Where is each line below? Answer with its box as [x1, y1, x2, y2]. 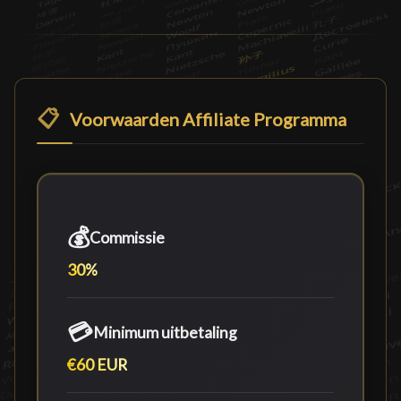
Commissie [90, 227, 165, 247]
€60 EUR [67, 355, 127, 374]
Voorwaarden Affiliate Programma [66, 108, 346, 130]
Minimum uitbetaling [93, 322, 237, 342]
